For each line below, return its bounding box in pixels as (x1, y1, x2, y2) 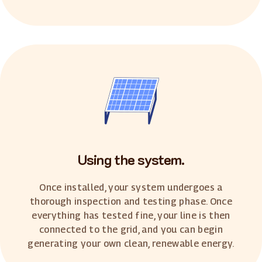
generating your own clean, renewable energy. (27, 237, 235, 249)
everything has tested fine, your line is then (32, 209, 230, 221)
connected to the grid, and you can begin (39, 223, 223, 235)
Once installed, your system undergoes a (39, 181, 223, 193)
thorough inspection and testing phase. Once (30, 195, 232, 207)
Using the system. (77, 150, 185, 168)
